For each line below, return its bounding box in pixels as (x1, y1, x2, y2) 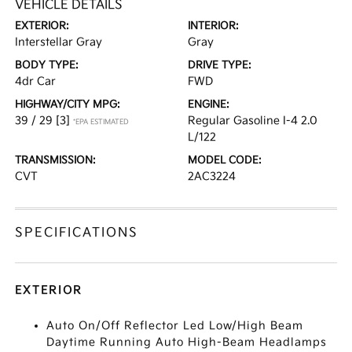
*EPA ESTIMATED (73, 118, 130, 126)
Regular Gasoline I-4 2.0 (188, 114, 317, 127)
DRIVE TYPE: (188, 59, 251, 71)
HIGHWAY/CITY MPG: (15, 98, 121, 111)
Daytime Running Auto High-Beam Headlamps (46, 335, 328, 349)
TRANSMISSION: (15, 154, 97, 167)
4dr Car (15, 75, 57, 88)
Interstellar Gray (15, 35, 103, 49)
